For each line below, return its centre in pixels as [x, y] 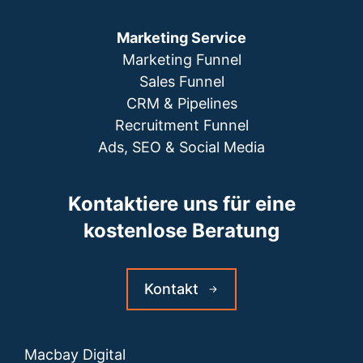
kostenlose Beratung [181, 231]
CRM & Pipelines [181, 104]
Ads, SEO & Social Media [181, 147]
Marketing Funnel [181, 60]
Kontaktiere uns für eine [181, 204]
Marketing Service [181, 38]
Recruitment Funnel [181, 126]
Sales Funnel [181, 82]
